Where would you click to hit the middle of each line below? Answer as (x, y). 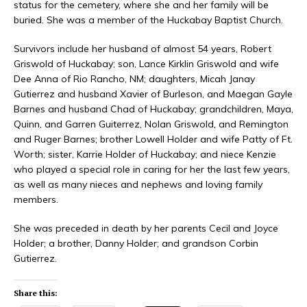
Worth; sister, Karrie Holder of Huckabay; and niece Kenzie (145, 155)
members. (36, 200)
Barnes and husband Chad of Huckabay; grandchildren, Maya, (153, 109)
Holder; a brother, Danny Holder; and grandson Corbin (136, 244)
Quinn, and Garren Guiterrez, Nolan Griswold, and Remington (151, 124)
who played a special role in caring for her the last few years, (152, 170)
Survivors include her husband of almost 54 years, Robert (143, 49)
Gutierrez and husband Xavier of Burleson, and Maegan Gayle (153, 94)
